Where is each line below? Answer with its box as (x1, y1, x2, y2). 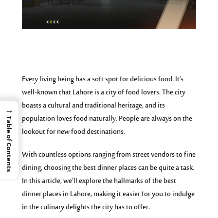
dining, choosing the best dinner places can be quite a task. (21, 162, 194, 174)
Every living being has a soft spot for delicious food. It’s (21, 73, 183, 86)
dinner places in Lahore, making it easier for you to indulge (21, 188, 195, 200)
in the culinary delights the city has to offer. (21, 201, 150, 214)
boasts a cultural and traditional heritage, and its (21, 99, 165, 112)
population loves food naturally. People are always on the (21, 112, 192, 125)
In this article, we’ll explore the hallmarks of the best (21, 175, 176, 187)
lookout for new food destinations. (21, 126, 125, 138)
